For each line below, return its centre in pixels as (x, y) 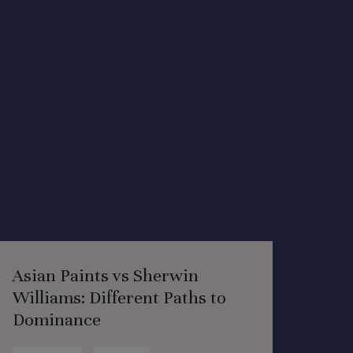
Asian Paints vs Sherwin (106, 275)
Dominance (57, 320)
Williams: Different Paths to (119, 297)
